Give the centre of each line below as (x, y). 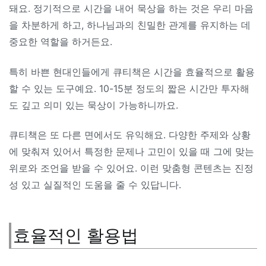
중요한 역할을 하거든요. (61, 42)
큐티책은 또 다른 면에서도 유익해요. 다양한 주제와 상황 (130, 135)
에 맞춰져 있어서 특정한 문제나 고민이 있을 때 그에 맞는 (132, 152)
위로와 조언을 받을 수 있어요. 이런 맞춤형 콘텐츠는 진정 (131, 168)
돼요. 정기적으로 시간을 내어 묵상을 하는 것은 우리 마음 (131, 9)
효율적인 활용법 (76, 236)
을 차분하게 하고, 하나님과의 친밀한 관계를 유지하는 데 (130, 25)
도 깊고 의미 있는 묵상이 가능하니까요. (94, 105)
